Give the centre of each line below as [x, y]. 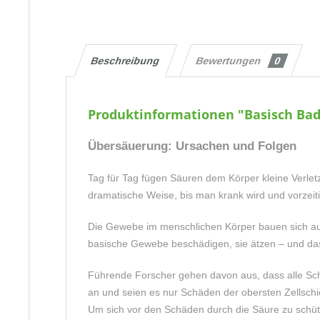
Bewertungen [230, 61]
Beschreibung [126, 61]
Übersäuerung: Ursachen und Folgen [192, 146]
